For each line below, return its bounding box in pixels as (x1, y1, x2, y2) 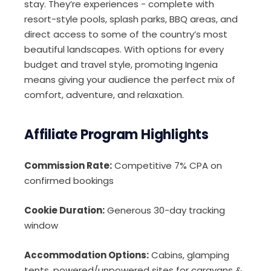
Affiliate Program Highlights (24, 125, 209, 144)
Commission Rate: (24, 159, 112, 172)
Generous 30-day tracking (105, 204, 225, 217)
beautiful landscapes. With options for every (24, 43, 224, 56)
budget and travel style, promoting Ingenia (24, 58, 218, 71)
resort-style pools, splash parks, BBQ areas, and (24, 13, 238, 25)
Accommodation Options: (24, 249, 149, 261)
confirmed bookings (24, 174, 114, 187)
